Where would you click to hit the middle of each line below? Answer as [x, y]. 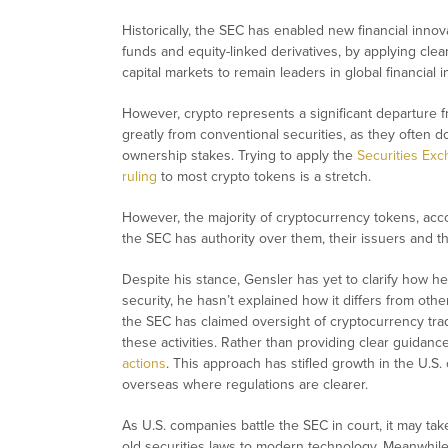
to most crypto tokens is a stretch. [264, 177]
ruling [139, 177]
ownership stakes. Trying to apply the [239, 156]
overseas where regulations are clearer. [245, 385]
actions [144, 364]
